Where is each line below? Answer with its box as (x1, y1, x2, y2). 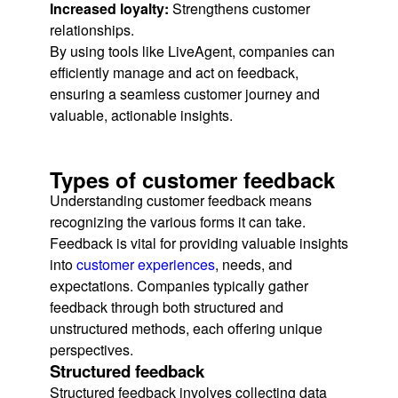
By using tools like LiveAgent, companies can (50, 41, 335, 62)
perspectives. (50, 339, 133, 361)
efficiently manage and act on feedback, (50, 62, 298, 84)
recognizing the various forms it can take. (50, 211, 306, 233)
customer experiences (76, 254, 215, 275)
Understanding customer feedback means (50, 190, 312, 211)
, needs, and (215, 254, 292, 275)
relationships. (50, 20, 134, 41)
